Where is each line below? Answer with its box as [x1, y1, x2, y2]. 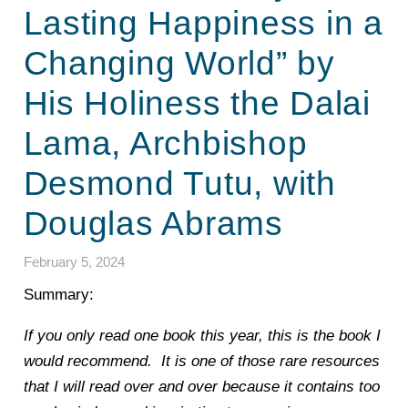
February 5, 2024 [23, 253, 125, 270]
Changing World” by [23, 44, 335, 83]
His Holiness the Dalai [23, 84, 371, 123]
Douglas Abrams [23, 204, 283, 243]
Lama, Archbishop [23, 124, 308, 163]
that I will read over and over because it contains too [23, 378, 380, 396]
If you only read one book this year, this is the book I [23, 327, 381, 345]
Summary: [23, 286, 94, 304]
